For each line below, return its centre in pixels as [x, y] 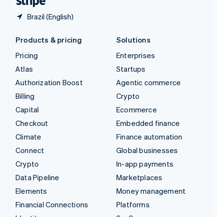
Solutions [133, 39]
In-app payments [145, 163]
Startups [131, 69]
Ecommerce [137, 109]
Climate [29, 136]
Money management [151, 191]
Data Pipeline [38, 177]
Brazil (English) [50, 16]
